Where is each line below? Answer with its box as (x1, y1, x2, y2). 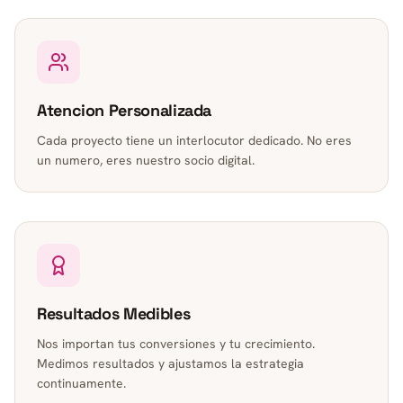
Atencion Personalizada (37, 100, 212, 121)
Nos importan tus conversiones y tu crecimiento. (37, 336, 315, 352)
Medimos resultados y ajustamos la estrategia (37, 355, 304, 372)
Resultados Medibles (37, 303, 191, 324)
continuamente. (37, 375, 126, 391)
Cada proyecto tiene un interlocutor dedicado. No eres (37, 132, 352, 148)
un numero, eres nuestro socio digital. (37, 152, 255, 168)
